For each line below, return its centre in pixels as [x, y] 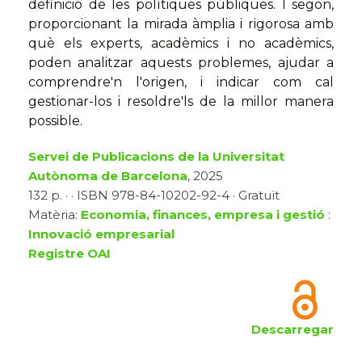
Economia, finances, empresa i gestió [203, 215]
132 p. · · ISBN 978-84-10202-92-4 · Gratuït [154, 196]
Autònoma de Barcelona [108, 176]
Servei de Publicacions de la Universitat [156, 157]
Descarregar [293, 330]
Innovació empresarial [101, 234]
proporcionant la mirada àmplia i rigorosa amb [181, 24]
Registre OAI [69, 254]
